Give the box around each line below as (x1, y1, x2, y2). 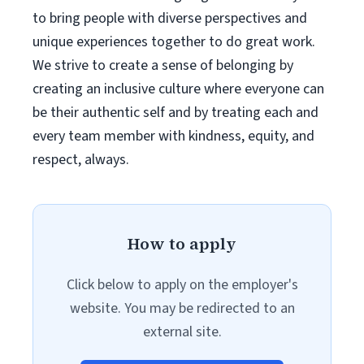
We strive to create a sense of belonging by (32, 55, 293, 76)
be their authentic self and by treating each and (32, 102, 318, 123)
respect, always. (32, 149, 129, 170)
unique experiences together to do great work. (32, 32, 315, 52)
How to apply (128, 232, 236, 255)
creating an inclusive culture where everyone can (32, 79, 324, 99)
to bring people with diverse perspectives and (32, 8, 307, 28)
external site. (142, 322, 222, 342)
